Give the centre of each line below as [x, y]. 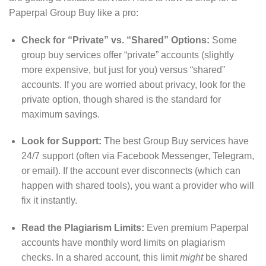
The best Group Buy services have [175, 141]
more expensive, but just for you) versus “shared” [123, 69]
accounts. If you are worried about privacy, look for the [133, 84]
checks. [37, 258]
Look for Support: [61, 141]
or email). [41, 171]
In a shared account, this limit [116, 258]
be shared [225, 258]
